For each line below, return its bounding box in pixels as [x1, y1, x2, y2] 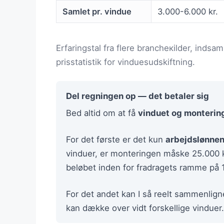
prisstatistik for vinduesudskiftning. [56, 56, 195, 67]
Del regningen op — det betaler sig [66, 90, 209, 101]
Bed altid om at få [66, 107, 138, 118]
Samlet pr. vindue [62, 6, 131, 17]
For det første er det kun [66, 134, 165, 145]
